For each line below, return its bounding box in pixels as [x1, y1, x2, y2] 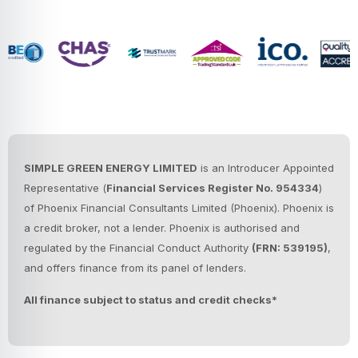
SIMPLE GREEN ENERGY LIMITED [24, 161, 197, 174]
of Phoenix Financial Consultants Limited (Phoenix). [24, 201, 283, 214]
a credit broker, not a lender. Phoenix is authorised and [24, 221, 300, 234]
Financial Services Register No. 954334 [106, 181, 319, 194]
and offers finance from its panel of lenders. [24, 261, 249, 274]
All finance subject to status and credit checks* [24, 292, 277, 306]
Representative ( [24, 181, 106, 194]
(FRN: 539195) [252, 241, 328, 254]
